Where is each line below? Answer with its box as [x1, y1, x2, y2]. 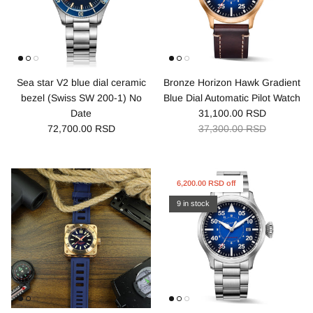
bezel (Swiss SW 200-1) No [20, 92, 142, 103]
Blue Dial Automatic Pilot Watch [163, 92, 300, 103]
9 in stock [177, 199, 210, 208]
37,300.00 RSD [198, 122, 266, 134]
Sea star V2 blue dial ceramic [16, 76, 146, 88]
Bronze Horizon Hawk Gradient [163, 76, 300, 88]
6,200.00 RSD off [177, 179, 235, 188]
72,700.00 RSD [47, 122, 115, 134]
